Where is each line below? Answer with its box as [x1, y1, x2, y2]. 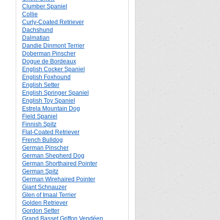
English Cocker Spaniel [22, 66, 85, 73]
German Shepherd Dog [22, 152, 84, 159]
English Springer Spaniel [22, 89, 89, 96]
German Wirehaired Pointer [22, 176, 95, 183]
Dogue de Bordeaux [22, 58, 76, 65]
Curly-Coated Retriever [22, 19, 84, 26]
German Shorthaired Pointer [22, 160, 97, 167]
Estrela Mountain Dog [22, 105, 80, 112]
